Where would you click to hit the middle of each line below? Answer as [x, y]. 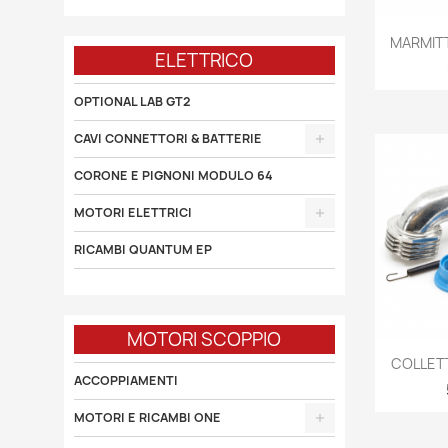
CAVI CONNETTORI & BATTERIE [167, 138]
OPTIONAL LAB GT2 [131, 101]
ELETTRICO [204, 60]
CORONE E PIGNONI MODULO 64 [173, 175]
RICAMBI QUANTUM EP [142, 249]
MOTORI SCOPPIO [204, 339]
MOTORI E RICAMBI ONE [147, 417]
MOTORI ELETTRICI [132, 212]
